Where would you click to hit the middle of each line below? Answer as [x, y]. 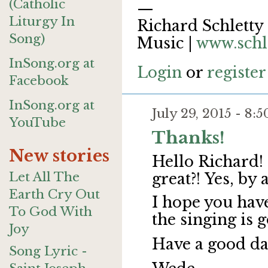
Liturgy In [42, 22]
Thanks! [188, 138]
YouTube [37, 123]
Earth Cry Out [54, 194]
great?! [176, 179]
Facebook [39, 81]
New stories [59, 156]
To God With [51, 212]
